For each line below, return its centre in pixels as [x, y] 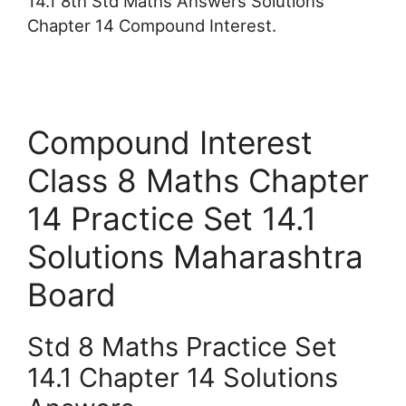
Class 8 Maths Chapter [198, 181]
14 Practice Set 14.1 [172, 219]
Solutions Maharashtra [195, 257]
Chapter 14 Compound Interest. [152, 26]
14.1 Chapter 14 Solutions [183, 378]
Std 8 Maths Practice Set [182, 347]
